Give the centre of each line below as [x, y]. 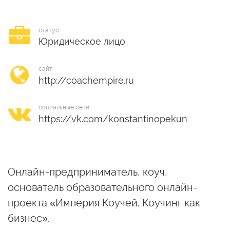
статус [49, 30]
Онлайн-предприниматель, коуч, [88, 172]
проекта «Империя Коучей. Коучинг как [104, 203]
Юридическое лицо [82, 41]
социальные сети [64, 107]
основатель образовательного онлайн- [102, 187]
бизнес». [29, 218]
